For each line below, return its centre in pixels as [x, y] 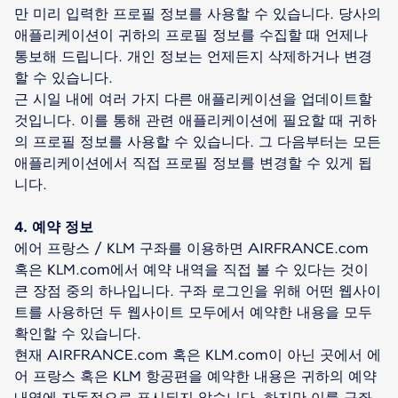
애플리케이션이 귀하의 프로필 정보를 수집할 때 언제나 [191, 35]
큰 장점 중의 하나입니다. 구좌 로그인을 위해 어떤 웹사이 [198, 291]
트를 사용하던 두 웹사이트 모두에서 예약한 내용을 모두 [193, 312]
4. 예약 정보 [54, 227]
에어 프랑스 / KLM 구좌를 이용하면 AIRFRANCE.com [191, 248]
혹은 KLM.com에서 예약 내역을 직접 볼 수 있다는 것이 [191, 269]
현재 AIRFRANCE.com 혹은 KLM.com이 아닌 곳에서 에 [198, 354]
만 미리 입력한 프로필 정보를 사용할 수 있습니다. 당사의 [198, 13]
